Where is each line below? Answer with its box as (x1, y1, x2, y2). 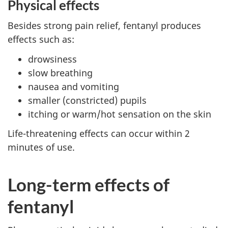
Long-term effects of (8, 174, 169, 195)
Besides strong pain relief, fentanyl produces (8, 19, 201, 32)
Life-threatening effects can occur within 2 (8, 127, 190, 140)
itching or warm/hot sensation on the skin (28, 107, 211, 120)
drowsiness (28, 52, 77, 65)
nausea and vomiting (28, 80, 119, 93)
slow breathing (28, 66, 93, 79)
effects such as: (8, 33, 74, 46)
